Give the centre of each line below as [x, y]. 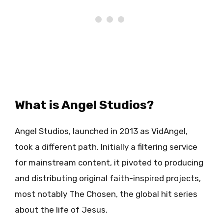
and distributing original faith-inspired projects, [108, 179]
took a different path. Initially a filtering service [106, 147]
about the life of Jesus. [61, 210]
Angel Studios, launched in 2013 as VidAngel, [101, 131]
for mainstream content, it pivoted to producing [109, 163]
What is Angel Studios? [84, 105]
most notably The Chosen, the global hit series [106, 194]
